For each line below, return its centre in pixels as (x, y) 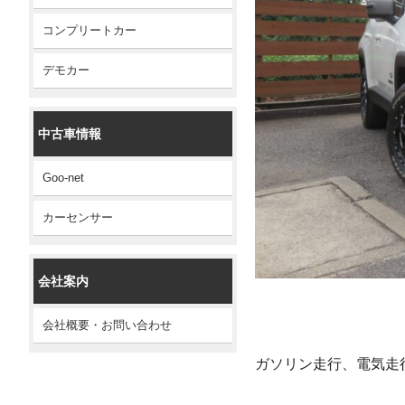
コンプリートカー (89, 30)
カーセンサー (78, 217)
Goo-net (63, 178)
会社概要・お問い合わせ (107, 325)
